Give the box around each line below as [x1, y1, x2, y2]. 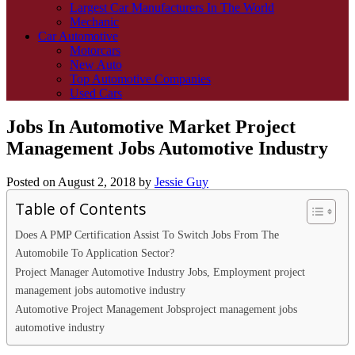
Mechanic [70, 15, 119, 29]
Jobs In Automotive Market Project [6, 116, 296, 137]
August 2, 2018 [55, 174, 139, 189]
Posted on [6, 174, 55, 189]
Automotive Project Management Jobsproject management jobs [15, 302, 297, 315]
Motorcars [70, 44, 120, 57]
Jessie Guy [155, 174, 208, 189]
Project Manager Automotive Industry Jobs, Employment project [15, 265, 305, 278]
